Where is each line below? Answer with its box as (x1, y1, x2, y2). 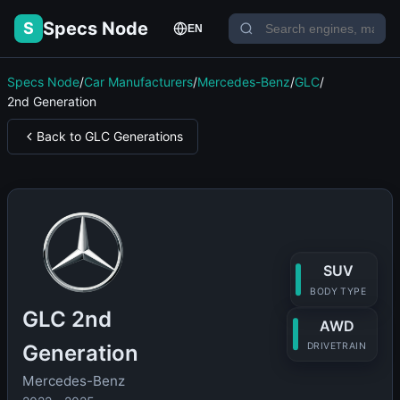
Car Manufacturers (84, 74, 193, 89)
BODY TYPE (310, 285, 366, 297)
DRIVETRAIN (307, 340, 366, 353)
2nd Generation (7, 94, 96, 109)
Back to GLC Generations (37, 129, 183, 145)
